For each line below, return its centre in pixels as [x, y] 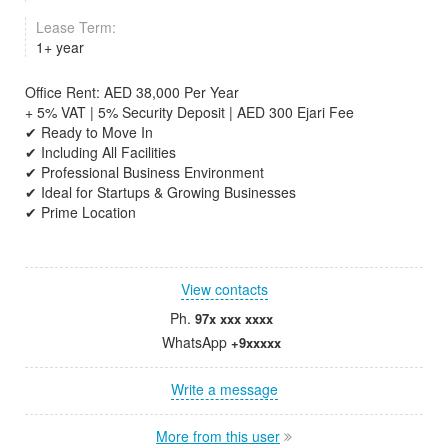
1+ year [62, 46]
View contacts [224, 288]
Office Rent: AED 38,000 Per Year [132, 91]
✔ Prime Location [80, 211]
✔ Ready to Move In [89, 131]
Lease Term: [76, 26]
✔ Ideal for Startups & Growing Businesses [160, 191]
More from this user [218, 435]
